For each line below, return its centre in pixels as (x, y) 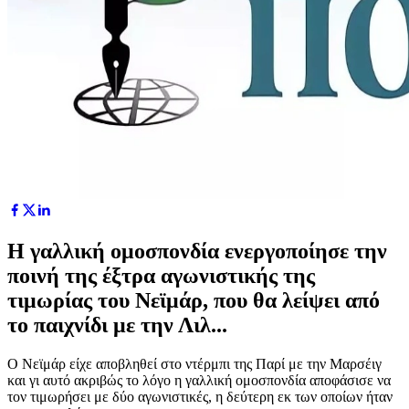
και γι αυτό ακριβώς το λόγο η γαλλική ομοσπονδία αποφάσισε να (199, 380)
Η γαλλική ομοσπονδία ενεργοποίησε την (197, 251)
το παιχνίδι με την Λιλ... (117, 325)
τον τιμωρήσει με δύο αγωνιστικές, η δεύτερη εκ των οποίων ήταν (200, 396)
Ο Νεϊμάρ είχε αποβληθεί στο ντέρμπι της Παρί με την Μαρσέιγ (194, 363)
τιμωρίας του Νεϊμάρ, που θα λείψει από (194, 300)
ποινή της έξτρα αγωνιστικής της (161, 275)
